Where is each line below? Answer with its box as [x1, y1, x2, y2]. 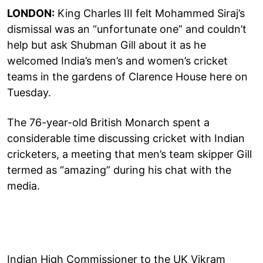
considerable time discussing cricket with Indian [7, 131, 245, 144]
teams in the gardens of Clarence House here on [7, 70, 248, 83]
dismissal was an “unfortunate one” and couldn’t [7, 22, 247, 35]
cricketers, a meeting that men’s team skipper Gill [7, 147, 252, 160]
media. [7, 179, 40, 192]
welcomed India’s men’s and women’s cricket [7, 54, 228, 67]
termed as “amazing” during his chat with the [7, 163, 231, 176]
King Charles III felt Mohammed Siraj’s [55, 6, 245, 19]
